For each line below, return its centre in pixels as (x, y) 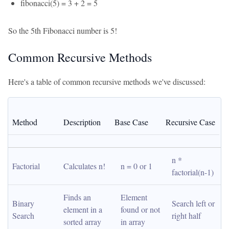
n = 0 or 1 (136, 166)
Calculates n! (84, 166)
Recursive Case (190, 122)
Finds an (77, 197)
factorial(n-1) (193, 172)
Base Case (131, 122)
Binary (23, 203)
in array (133, 222)
